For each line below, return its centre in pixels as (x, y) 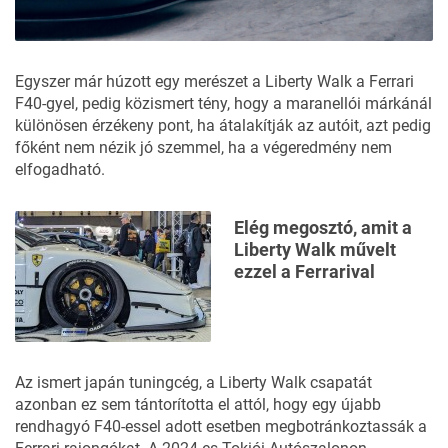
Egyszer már (60, 81)
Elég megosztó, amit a (323, 227)
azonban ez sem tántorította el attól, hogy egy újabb (198, 404)
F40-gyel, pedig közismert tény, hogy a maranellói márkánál (223, 103)
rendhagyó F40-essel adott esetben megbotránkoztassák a (221, 426)
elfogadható (58, 169)
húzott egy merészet (177, 81)
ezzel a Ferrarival (304, 271)
